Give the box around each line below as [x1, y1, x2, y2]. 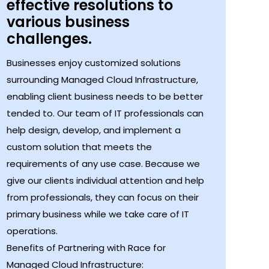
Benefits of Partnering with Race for [6, 241, 166, 254]
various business [6, 11, 130, 32]
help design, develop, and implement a [6, 123, 181, 136]
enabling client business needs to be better [6, 89, 203, 103]
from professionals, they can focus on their [6, 190, 199, 204]
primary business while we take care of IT [6, 207, 189, 220]
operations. [6, 224, 58, 237]
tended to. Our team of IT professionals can [6, 106, 204, 119]
